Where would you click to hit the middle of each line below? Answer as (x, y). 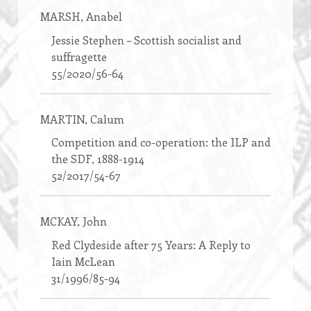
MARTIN (62, 119)
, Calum (104, 119)
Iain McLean (83, 261)
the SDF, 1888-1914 (98, 159)
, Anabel (101, 17)
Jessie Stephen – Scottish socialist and (146, 40)
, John (92, 221)
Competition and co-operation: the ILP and (161, 142)
